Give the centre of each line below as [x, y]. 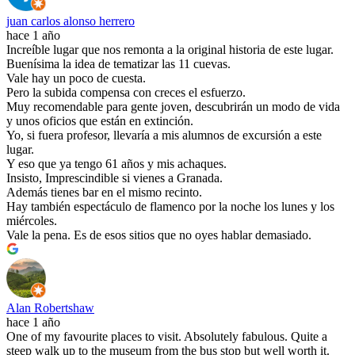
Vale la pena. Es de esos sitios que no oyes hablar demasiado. [159, 235]
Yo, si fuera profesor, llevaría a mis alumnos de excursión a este [164, 136]
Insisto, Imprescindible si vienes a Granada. [115, 178]
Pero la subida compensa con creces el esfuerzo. [126, 93]
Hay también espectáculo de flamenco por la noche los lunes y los [170, 207]
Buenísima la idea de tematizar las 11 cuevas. [118, 64]
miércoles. [32, 221]
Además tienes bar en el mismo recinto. [104, 193]
